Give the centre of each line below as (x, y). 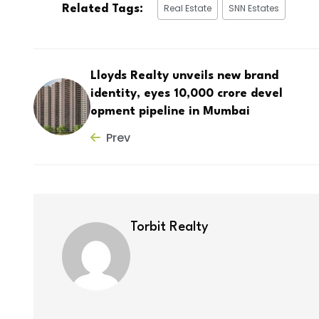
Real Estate (188, 9)
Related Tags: (103, 9)
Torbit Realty (169, 227)
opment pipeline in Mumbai (170, 111)
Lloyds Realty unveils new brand (184, 75)
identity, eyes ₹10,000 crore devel (187, 93)
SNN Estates (254, 9)
